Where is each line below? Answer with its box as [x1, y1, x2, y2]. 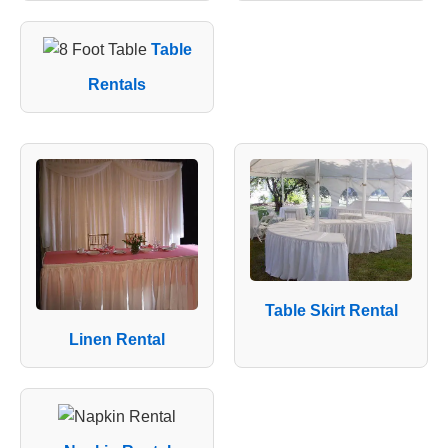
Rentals [88, 75, 146, 93]
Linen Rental [69, 330, 165, 348]
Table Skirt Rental [264, 301, 398, 319]
